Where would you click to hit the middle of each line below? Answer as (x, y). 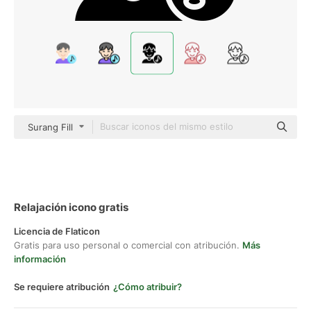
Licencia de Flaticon (57, 231)
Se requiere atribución (62, 287)
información (40, 259)
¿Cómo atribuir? (148, 287)
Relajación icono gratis (71, 207)
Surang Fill (50, 127)
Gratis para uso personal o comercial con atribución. (128, 245)
